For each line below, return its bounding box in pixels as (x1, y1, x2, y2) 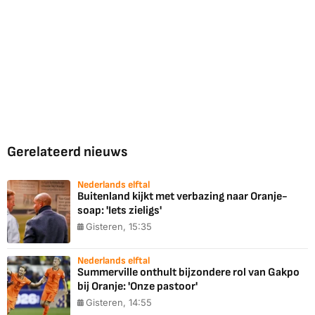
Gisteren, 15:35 (86, 221, 152, 233)
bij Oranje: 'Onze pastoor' (77, 280, 198, 294)
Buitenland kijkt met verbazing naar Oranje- (77, 190, 288, 204)
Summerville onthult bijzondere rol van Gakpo (77, 266, 300, 280)
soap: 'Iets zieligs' (77, 204, 162, 218)
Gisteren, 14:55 (86, 297, 152, 309)
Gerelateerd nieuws (7, 143, 127, 161)
